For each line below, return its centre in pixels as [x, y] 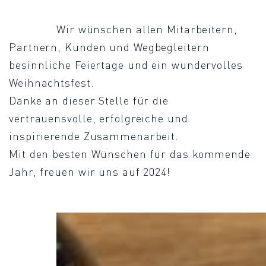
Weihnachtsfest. [52, 83]
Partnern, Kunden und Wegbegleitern [109, 47]
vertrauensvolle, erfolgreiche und [99, 118]
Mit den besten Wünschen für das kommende [130, 154]
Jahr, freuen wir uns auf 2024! [90, 172]
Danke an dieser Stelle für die [89, 100]
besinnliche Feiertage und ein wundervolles [126, 65]
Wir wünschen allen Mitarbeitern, [147, 29]
